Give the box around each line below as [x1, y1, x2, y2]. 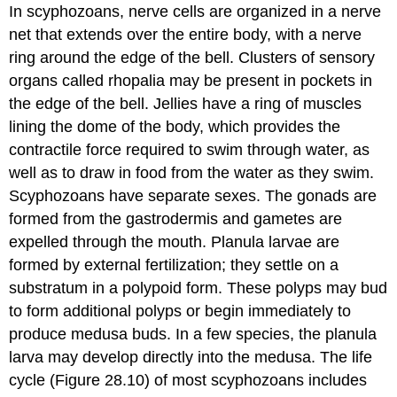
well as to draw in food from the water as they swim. [9, 164, 375, 183]
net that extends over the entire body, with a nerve [9, 26, 362, 44]
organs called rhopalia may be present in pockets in [9, 72, 373, 90]
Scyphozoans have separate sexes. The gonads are [9, 187, 378, 206]
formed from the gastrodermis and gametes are [9, 210, 343, 229]
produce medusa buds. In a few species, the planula [9, 325, 378, 344]
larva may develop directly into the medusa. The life [9, 348, 373, 367]
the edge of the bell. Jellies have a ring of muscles [9, 95, 362, 113]
